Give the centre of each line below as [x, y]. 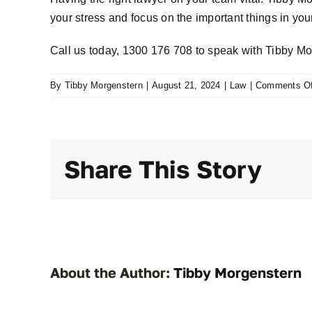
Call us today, [86, 50]
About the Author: [112, 272]
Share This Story [163, 169]
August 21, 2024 [186, 85]
